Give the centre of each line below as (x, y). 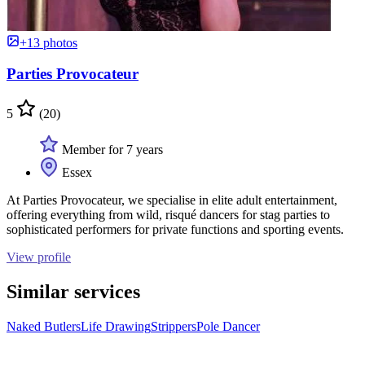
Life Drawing (116, 326)
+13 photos (48, 42)
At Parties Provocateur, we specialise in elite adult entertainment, (172, 200)
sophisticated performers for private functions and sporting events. (175, 230)
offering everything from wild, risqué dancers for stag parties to (168, 215)
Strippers (174, 326)
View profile (39, 257)
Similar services (73, 292)
